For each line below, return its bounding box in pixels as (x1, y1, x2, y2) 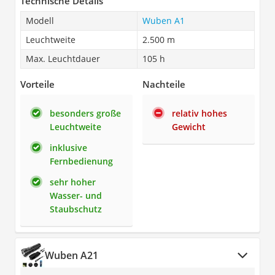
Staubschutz (50, 203, 102, 215)
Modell (26, 14, 54, 26)
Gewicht (172, 120, 206, 133)
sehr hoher (50, 176, 96, 188)
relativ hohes (172, 107, 227, 119)
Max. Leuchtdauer (26, 52, 100, 64)
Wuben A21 (45, 248, 98, 262)
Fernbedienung (50, 155, 113, 167)
